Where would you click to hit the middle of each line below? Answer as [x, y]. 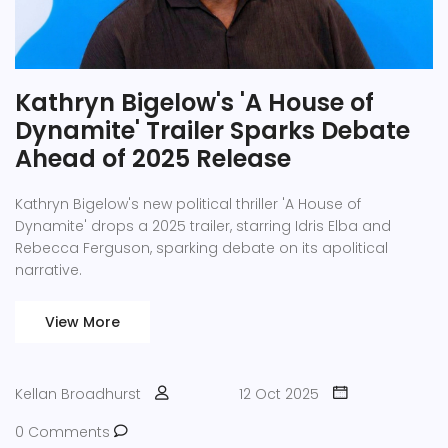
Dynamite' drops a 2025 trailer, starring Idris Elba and [203, 226]
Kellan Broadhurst [78, 394]
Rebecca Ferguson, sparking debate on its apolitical [201, 248]
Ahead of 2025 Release [153, 158]
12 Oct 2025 [279, 394]
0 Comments [64, 432]
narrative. [48, 270]
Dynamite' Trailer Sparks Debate [212, 130]
